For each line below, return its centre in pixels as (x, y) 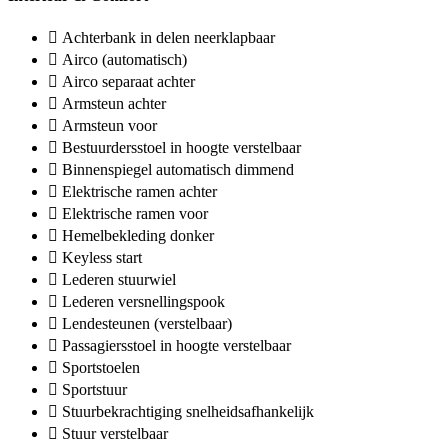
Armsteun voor (109, 126)
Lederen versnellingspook (143, 302)
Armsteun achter (114, 104)
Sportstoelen (101, 368)
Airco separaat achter (128, 82)
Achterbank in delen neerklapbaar (168, 38)
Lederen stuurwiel (119, 280)
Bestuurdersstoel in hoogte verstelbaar (181, 148)
